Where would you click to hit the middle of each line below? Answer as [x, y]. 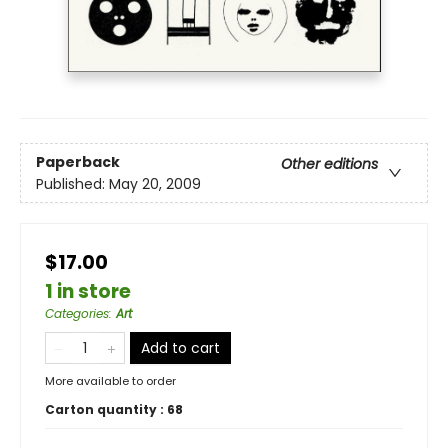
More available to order [110, 381]
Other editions [329, 163]
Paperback [78, 161]
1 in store [88, 292]
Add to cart [180, 348]
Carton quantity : [106, 410]
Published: [72, 183]
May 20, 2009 [155, 183]
